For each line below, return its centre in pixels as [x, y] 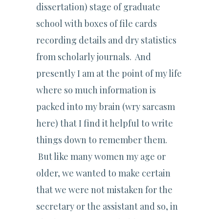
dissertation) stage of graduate [98, 7]
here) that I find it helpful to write [105, 123]
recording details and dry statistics [106, 40]
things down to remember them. [102, 140]
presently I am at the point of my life [109, 74]
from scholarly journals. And [94, 57]
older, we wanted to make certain [103, 173]
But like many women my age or [101, 157]
